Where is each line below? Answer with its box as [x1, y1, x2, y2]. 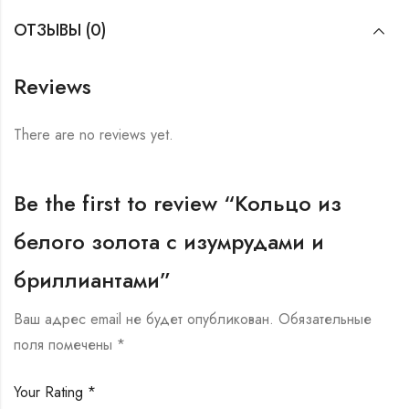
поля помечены [14, 334, 117, 356]
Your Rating [14, 382, 88, 404]
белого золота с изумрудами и [14, 225, 324, 258]
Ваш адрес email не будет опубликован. [14, 309, 274, 330]
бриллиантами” [14, 264, 171, 297]
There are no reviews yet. [14, 124, 173, 146]
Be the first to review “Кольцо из [14, 187, 341, 220]
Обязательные [278, 309, 372, 330]
